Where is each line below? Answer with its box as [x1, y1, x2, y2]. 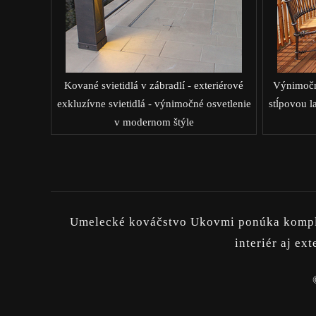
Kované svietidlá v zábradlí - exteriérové [64, 79, 243, 91]
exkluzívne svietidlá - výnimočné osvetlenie [56, 97, 251, 109]
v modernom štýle [114, 116, 194, 128]
